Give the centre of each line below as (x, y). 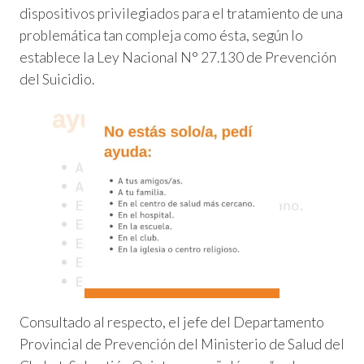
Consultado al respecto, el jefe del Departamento (172, 322)
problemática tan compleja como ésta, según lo (161, 35)
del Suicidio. (57, 79)
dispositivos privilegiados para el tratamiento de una (181, 13)
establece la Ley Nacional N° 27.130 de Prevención (178, 57)
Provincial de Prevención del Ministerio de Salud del (182, 344)
